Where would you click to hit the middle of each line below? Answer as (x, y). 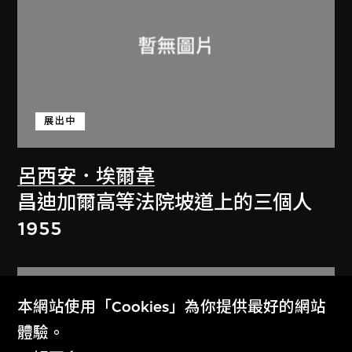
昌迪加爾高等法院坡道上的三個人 (165, 203)
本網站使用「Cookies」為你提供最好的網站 (172, 306)
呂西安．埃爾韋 (86, 177)
